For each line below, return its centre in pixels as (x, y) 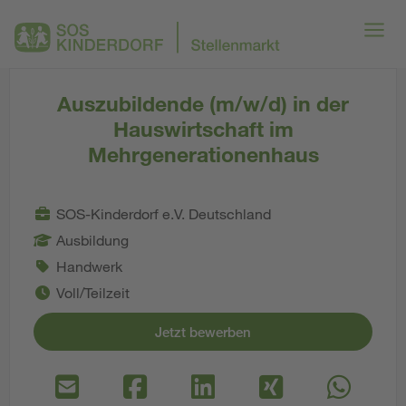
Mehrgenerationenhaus (203, 154)
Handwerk (89, 266)
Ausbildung (92, 240)
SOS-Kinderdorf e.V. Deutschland (164, 213)
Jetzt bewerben (203, 332)
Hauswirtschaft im (203, 129)
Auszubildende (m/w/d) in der (203, 103)
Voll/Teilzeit (93, 292)
